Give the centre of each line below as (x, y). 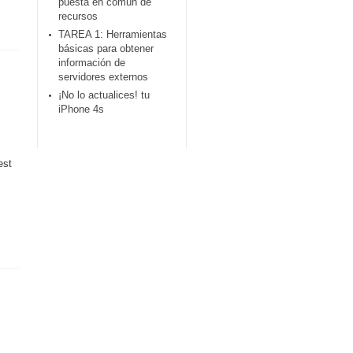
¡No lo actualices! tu (104, 95)
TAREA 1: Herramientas (113, 34)
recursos (78, 16)
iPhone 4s (81, 109)
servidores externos (103, 77)
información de (92, 63)
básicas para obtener (106, 48)
